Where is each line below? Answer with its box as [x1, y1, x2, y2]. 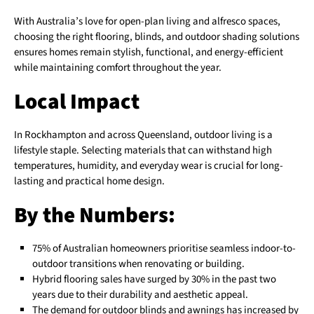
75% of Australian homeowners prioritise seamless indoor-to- [32, 240, 296, 256]
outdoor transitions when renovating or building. [32, 256, 245, 271]
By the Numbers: [14, 199, 175, 231]
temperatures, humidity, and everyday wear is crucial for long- [14, 158, 283, 173]
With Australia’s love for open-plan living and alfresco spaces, [14, 13, 280, 29]
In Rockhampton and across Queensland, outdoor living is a [14, 127, 273, 142]
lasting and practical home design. [14, 173, 165, 189]
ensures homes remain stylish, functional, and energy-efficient [14, 44, 283, 60]
